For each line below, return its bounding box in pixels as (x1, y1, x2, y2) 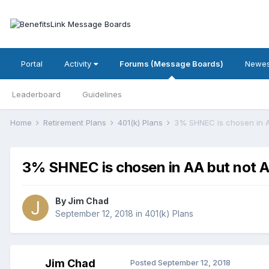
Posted (130, 258, 158, 268)
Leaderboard (12, 89, 61, 99)
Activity (64, 59, 94, 68)
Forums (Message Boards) (119, 59, 223, 68)
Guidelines (82, 89, 122, 99)
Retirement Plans (43, 118, 109, 127)
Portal (21, 59, 43, 68)
